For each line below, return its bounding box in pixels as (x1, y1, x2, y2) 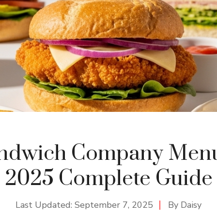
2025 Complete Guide (4, 165, 213, 192)
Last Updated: (15, 199, 75, 211)
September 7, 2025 (75, 199, 153, 211)
